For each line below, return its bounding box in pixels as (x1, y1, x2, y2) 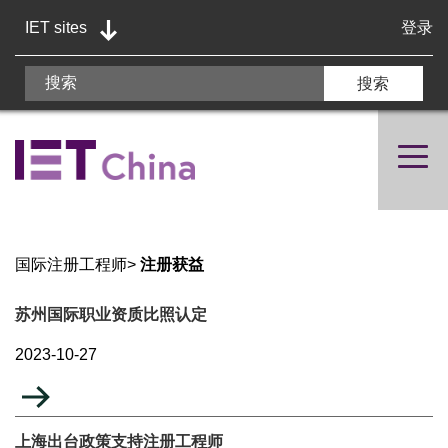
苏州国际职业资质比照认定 (15, 306, 207, 323)
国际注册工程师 (15, 256, 127, 273)
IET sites (25, 19, 87, 36)
